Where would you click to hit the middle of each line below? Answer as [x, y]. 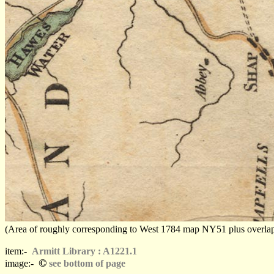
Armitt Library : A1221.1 [84, 251]
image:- [22, 263]
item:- [18, 251]
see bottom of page [86, 263]
